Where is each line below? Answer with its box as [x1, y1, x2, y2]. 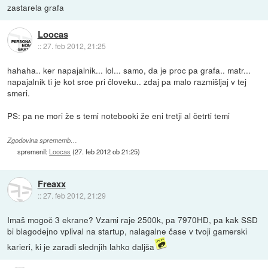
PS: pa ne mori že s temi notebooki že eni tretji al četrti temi [7, 109, 230, 121]
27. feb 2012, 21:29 [42, 190, 106, 201]
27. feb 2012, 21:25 [42, 41, 106, 51]
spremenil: [17, 146, 50, 156]
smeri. [7, 86, 31, 99]
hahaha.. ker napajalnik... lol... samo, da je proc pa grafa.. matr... [7, 63, 251, 76]
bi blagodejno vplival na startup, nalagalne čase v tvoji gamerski [7, 224, 248, 237]
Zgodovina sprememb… [7, 135, 78, 145]
